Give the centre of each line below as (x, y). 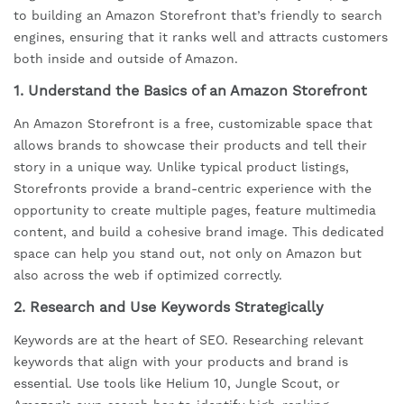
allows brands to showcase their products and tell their (190, 146)
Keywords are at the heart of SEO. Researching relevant (188, 340)
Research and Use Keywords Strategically (177, 308)
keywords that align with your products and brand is (181, 362)
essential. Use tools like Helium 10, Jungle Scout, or (177, 384)
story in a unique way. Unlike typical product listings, (181, 167)
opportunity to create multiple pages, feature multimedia (195, 211)
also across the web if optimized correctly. (148, 275)
